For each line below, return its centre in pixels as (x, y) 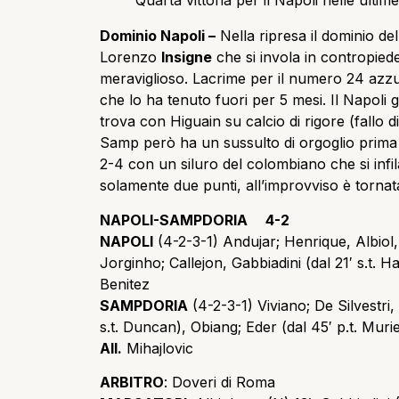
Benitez (125, 284)
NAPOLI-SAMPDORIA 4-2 (195, 220)
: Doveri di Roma (220, 383)
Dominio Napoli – (158, 36)
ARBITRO (132, 383)
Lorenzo (130, 57)
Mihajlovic (158, 348)
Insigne (187, 57)
